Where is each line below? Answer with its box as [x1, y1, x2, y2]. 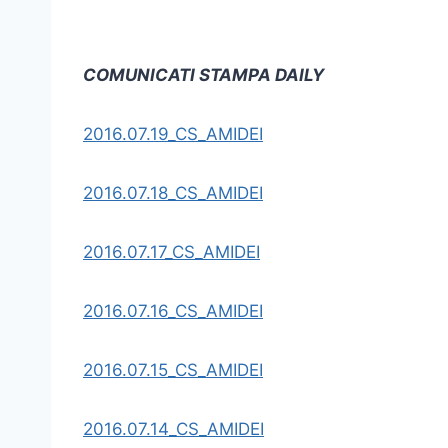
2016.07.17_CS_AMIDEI [83, 242, 260, 262]
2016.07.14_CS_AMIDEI [83, 419, 264, 439]
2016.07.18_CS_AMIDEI [83, 183, 263, 203]
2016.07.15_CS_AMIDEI [83, 360, 263, 380]
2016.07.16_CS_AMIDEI [83, 301, 263, 321]
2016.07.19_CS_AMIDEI [83, 124, 263, 144]
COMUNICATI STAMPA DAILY [83, 65, 324, 85]
